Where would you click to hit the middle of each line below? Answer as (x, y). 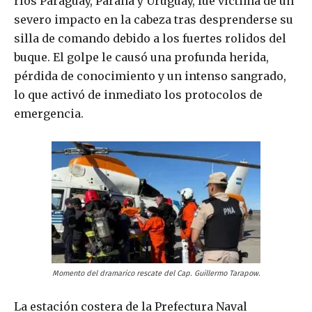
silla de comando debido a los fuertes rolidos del (150, 39)
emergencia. (49, 114)
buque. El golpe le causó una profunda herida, (141, 57)
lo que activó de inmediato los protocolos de (138, 95)
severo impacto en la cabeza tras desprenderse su (154, 20)
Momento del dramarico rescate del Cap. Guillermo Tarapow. (156, 274)
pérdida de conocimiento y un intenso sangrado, (150, 76)
